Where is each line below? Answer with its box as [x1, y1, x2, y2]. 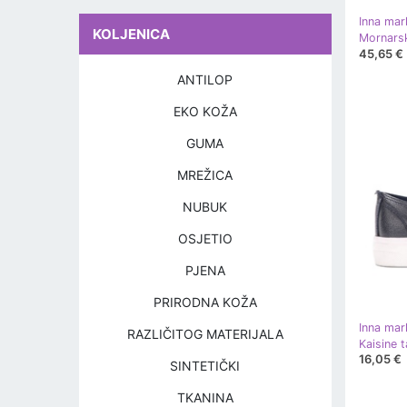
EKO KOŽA [173, 104, 237, 119]
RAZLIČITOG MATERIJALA [126, 326, 283, 342]
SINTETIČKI [170, 358, 241, 373]
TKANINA [176, 390, 233, 405]
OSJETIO [177, 231, 233, 246]
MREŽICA [177, 167, 233, 183]
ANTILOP [177, 72, 233, 87]
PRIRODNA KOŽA [153, 294, 257, 310]
